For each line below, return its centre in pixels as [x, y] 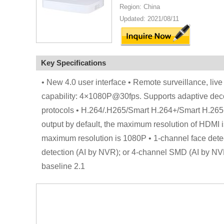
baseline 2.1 [63, 166]
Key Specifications [73, 63]
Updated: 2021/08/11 [149, 19]
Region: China [140, 7]
